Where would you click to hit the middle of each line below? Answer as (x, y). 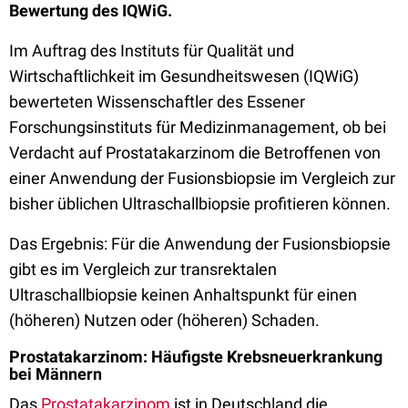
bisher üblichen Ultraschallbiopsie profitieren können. (202, 204)
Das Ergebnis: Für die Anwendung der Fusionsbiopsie (200, 244)
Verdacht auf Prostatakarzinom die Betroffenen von (195, 153)
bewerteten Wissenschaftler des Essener (157, 102)
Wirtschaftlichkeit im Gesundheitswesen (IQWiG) (184, 76)
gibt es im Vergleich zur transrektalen (143, 269)
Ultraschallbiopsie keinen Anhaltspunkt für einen (183, 295)
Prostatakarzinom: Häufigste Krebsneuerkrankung (196, 357)
